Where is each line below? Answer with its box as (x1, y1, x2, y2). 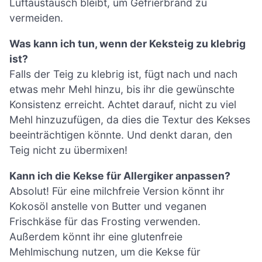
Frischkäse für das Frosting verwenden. (9, 215, 201, 227)
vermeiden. (9, 12, 63, 25)
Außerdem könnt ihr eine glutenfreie (9, 230, 182, 243)
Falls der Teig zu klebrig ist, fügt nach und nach (9, 68, 237, 80)
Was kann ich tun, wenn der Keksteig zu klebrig (9, 37, 246, 50)
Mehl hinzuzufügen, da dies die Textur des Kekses (9, 113, 250, 126)
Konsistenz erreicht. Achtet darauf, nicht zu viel (9, 98, 236, 111)
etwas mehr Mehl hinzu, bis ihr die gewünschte (9, 83, 235, 95)
